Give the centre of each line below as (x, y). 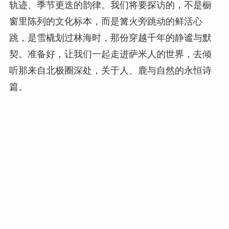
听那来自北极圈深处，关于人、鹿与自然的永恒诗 (110, 71)
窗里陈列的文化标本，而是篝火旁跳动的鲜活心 (106, 22)
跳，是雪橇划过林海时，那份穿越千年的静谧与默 (110, 38)
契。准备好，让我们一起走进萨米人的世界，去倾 (110, 54)
